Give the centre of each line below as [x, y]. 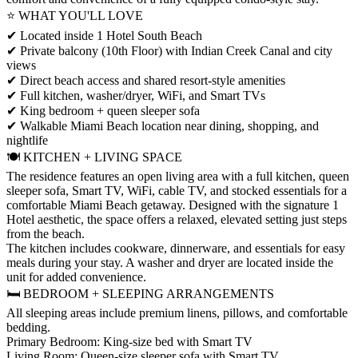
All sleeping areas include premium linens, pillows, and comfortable [177, 312]
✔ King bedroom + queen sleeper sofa [103, 110]
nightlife [27, 140]
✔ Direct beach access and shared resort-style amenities [146, 80]
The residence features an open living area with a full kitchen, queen [178, 176]
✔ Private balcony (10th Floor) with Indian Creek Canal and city [169, 50]
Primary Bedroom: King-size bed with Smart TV [129, 341]
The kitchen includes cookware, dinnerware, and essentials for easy [176, 248]
